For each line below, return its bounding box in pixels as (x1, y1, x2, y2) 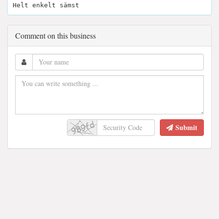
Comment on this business (15, 30, 96, 41)
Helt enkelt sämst (13, 1, 79, 9)
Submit (175, 122, 197, 132)
